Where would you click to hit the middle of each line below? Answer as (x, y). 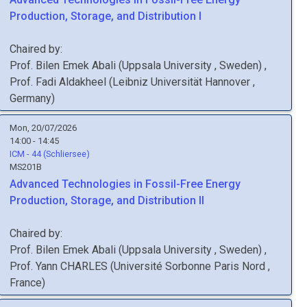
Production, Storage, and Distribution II (107, 200)
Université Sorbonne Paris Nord (191, 266)
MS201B (26, 167)
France (26, 283)
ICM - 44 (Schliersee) (50, 154)
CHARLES (84, 266)
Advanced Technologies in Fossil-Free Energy (125, 184)
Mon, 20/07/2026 (43, 128)
